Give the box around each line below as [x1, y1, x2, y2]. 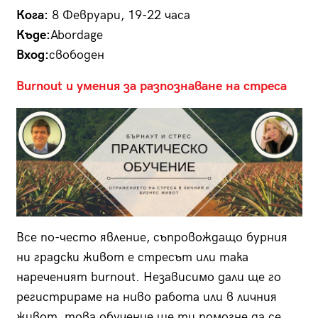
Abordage [50, 27, 103, 43]
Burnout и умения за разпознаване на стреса [16, 78, 287, 94]
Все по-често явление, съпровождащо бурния [16, 229, 287, 245]
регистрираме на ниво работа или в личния [16, 289, 277, 305]
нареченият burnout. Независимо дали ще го [16, 269, 281, 285]
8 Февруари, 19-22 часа [51, 7, 190, 23]
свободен [48, 47, 104, 62]
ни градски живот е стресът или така [16, 249, 248, 265]
